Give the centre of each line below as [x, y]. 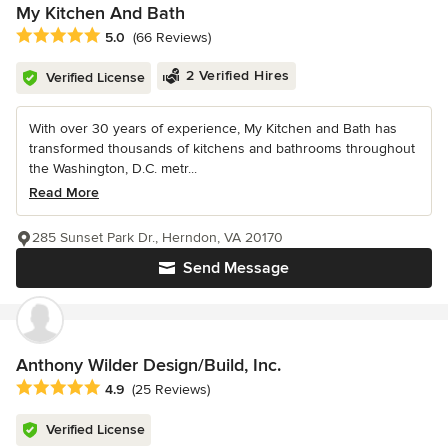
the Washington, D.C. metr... [113, 169]
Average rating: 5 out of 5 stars [122, 36]
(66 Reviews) [172, 38]
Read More [64, 193]
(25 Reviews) [171, 390]
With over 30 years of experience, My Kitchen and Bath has [213, 129]
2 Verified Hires [237, 76]
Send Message [236, 268]
